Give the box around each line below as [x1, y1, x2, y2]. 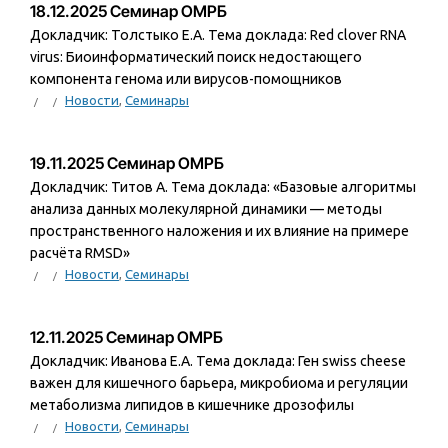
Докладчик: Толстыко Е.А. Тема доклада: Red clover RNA [30, 27, 406, 44]
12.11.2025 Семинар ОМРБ [30, 328, 223, 348]
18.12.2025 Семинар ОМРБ [30, 2, 227, 22]
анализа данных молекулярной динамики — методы [30, 201, 382, 218]
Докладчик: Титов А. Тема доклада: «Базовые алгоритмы [30, 179, 416, 196]
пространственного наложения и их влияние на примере [30, 223, 409, 240]
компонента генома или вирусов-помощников [30, 71, 342, 88]
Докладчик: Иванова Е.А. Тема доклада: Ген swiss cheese [30, 353, 406, 370]
